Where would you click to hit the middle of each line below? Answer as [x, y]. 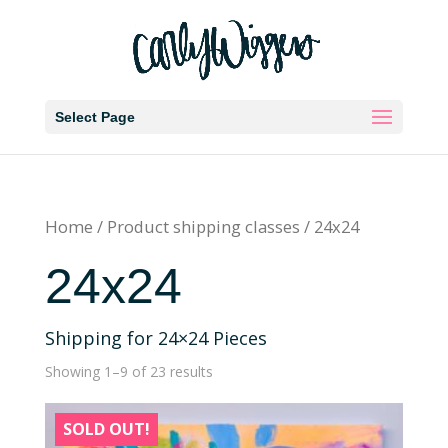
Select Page [94, 117]
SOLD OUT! [106, 428]
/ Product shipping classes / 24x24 [225, 226]
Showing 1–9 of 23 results [128, 371]
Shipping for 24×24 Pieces [155, 337]
